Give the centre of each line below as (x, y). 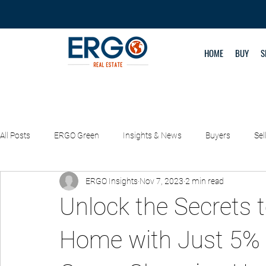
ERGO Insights (112, 181)
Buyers (218, 135)
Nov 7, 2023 (161, 181)
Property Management (64, 183)
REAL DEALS (151, 183)
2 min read (205, 181)
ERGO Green (77, 135)
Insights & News (152, 135)
